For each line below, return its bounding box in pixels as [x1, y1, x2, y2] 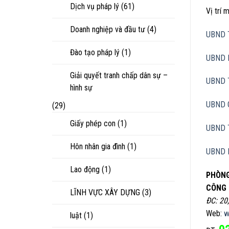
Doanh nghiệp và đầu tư [70, 24, 145, 34]
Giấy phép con [70, 118, 116, 128]
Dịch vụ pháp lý [70, 1, 119, 11]
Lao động [70, 164, 100, 174]
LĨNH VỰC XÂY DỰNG [70, 187, 140, 197]
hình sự [70, 82, 93, 93]
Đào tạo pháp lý [70, 47, 120, 57]
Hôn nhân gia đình [70, 141, 125, 151]
